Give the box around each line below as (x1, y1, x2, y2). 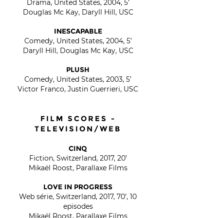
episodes (63, 202, 93, 211)
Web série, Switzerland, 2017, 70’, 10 (19, 192, 137, 201)
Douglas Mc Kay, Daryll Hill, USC (22, 8, 133, 17)
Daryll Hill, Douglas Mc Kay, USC (22, 46, 133, 55)
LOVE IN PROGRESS (43, 182, 112, 191)
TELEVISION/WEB (35, 124, 121, 133)
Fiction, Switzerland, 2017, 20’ (29, 154, 127, 163)
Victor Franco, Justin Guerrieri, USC (18, 85, 138, 93)
